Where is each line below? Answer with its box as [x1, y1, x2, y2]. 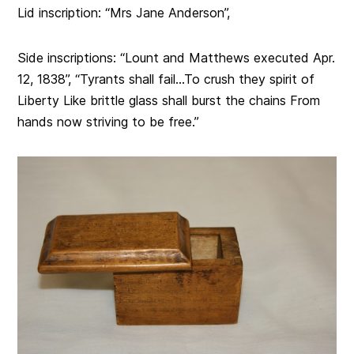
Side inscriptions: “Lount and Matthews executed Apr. [17, 49, 336, 66]
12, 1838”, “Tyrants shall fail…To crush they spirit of [17, 70, 315, 87]
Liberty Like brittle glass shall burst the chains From [17, 92, 321, 108]
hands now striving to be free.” [17, 113, 200, 130]
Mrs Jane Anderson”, [110, 4, 231, 21]
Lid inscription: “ [17, 4, 111, 21]
